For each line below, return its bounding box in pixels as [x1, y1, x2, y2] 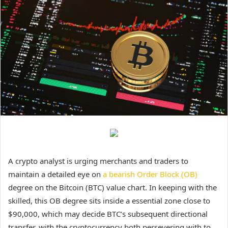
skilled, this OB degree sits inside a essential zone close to [8, 195, 210, 206]
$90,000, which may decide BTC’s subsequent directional [8, 209, 208, 219]
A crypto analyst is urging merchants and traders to [8, 156, 188, 166]
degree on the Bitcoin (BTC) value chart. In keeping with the [8, 182, 217, 193]
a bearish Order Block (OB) [103, 169, 197, 180]
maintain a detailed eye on [8, 169, 103, 180]
